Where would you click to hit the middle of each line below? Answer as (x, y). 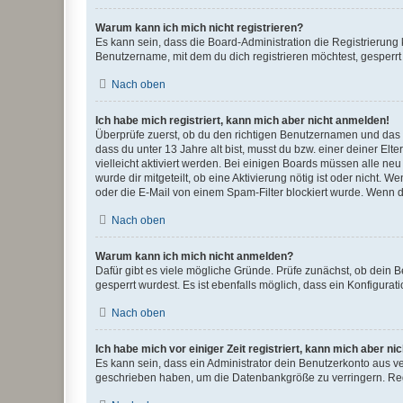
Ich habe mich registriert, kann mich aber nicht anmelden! (242, 121)
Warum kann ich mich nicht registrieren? (199, 28)
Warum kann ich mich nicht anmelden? (194, 256)
